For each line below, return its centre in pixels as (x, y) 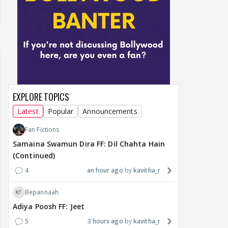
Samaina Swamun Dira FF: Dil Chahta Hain (89, 144)
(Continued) (34, 156)
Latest (28, 111)
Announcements (110, 111)
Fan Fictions (42, 130)
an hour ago (105, 170)
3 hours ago (105, 221)
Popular (61, 111)
